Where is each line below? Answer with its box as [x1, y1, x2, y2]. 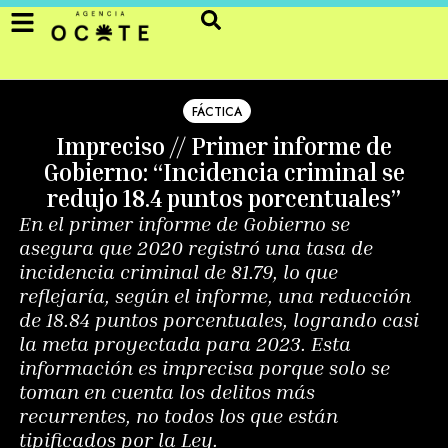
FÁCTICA [191, 103, 242, 121]
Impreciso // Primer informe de [56, 132, 392, 160]
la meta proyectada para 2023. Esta [19, 331, 351, 355]
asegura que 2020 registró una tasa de [19, 235, 373, 259]
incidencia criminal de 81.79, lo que [19, 259, 338, 283]
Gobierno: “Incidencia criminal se [43, 158, 405, 186]
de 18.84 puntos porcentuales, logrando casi [19, 307, 419, 331]
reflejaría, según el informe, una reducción [19, 283, 411, 307]
